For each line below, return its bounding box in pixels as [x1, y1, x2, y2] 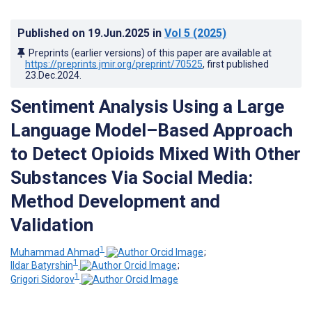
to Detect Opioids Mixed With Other [10, 143, 301, 164]
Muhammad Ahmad [10, 246, 100, 258]
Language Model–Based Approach [10, 119, 292, 141]
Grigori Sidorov [10, 273, 75, 285]
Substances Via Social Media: [10, 166, 253, 188]
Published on [17, 26, 88, 40]
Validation [10, 214, 93, 235]
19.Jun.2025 [88, 26, 153, 40]
